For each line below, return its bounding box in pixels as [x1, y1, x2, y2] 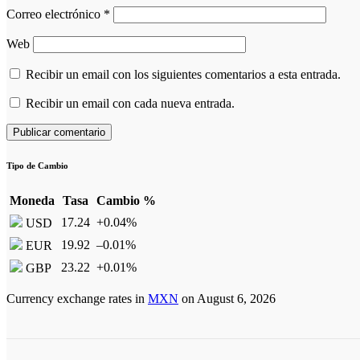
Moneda [10, 194, 55, 208]
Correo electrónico [6, 7, 104, 22]
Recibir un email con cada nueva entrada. [26, 96, 235, 111]
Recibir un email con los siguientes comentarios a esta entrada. [26, 67, 341, 82]
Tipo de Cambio [6, 161, 68, 171]
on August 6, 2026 [178, 292, 276, 306]
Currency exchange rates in [6, 292, 148, 306]
